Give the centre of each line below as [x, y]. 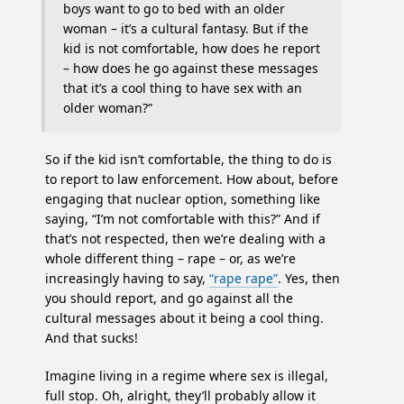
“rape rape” [243, 279]
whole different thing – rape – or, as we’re [170, 259]
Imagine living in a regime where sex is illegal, [187, 376]
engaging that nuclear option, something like [183, 199]
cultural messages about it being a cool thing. [184, 318]
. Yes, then [309, 279]
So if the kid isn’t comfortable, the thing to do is [188, 160]
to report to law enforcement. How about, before [192, 179]
